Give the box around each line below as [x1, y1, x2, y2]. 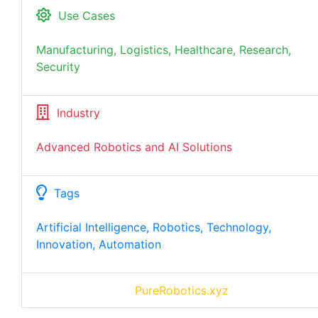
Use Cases [51, 9, 122, 23]
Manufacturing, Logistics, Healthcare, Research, [36, 43, 291, 57]
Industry [50, 106, 107, 120]
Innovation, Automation [36, 237, 161, 251]
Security [36, 60, 80, 74]
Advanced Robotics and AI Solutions [36, 140, 232, 154]
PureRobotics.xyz [134, 283, 229, 297]
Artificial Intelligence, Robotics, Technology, [36, 220, 271, 234]
